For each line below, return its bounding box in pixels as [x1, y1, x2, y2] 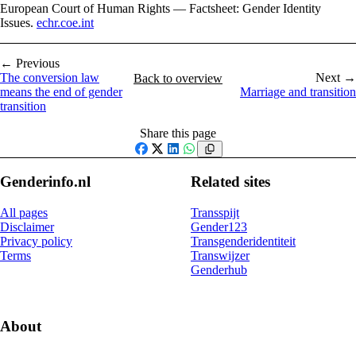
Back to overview [133, 72, 222, 86]
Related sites [191, 173, 270, 191]
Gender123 [191, 219, 247, 234]
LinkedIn [164, 155, 211, 169]
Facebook [132, 155, 182, 169]
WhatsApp [180, 155, 234, 169]
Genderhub [191, 262, 247, 277]
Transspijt [191, 205, 239, 219]
